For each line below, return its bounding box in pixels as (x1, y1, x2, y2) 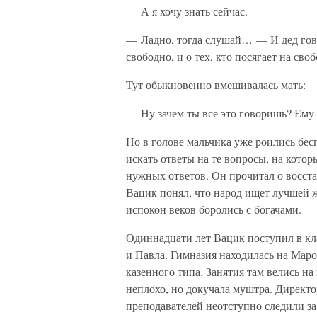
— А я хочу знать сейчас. (126, 4, 248, 18)
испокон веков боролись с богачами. (126, 202, 301, 217)
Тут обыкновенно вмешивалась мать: (126, 77, 306, 92)
